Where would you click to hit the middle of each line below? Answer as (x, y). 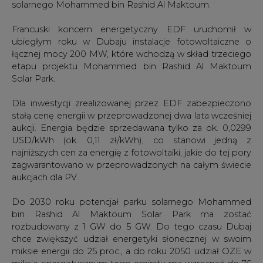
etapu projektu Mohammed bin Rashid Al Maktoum (131, 66)
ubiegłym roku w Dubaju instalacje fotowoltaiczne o (131, 41)
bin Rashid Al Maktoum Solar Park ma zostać (131, 214)
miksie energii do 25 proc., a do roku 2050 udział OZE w (131, 251)
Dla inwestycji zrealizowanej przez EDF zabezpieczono (131, 103)
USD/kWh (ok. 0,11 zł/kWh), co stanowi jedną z (131, 140)
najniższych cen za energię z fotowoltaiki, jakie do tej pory (131, 152)
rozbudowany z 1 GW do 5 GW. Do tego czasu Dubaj (131, 226)
